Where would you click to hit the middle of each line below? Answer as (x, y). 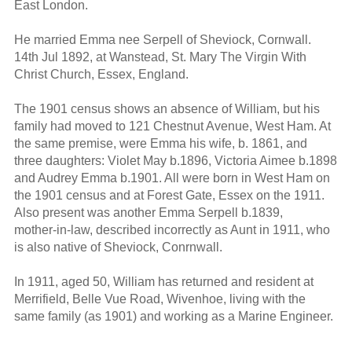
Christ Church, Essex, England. (101, 74)
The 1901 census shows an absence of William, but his (167, 108)
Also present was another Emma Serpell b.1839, (148, 212)
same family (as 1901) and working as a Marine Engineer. (173, 316)
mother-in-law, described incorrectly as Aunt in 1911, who (172, 229)
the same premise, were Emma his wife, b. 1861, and (160, 143)
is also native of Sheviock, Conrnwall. (118, 247)
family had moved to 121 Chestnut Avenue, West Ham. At (172, 126)
